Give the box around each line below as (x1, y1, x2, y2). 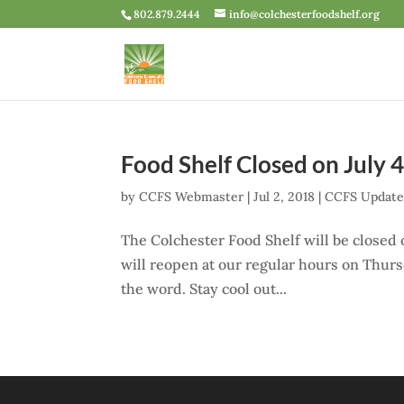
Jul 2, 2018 (253, 188, 316, 205)
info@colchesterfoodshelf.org (229, 7, 381, 21)
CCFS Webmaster (139, 188, 244, 205)
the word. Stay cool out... (121, 280, 288, 298)
